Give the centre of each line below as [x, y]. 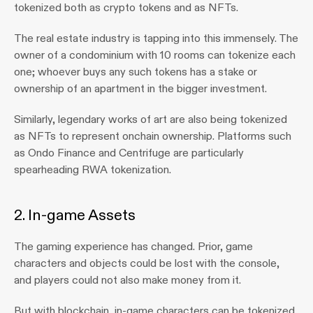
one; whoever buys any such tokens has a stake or [136, 72]
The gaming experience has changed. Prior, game [133, 246]
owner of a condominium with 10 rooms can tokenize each [155, 55]
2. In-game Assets [75, 215]
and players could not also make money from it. [128, 280]
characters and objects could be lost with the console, [147, 263]
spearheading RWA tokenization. [93, 169]
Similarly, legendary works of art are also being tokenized [151, 119]
